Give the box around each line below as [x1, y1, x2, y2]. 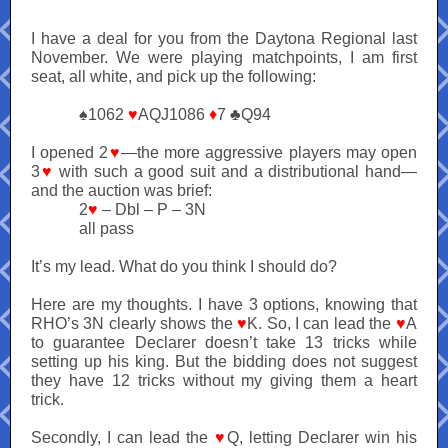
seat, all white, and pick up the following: [31, 68, 316, 85]
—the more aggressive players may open [120, 144, 418, 161]
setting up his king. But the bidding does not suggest [31, 353, 417, 370]
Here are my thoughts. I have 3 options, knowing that [31, 296, 417, 313]
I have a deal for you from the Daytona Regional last [31, 30, 417, 47]
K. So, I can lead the [247, 315, 396, 332]
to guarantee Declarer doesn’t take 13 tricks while [31, 334, 417, 351]
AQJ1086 [138, 106, 209, 123]
